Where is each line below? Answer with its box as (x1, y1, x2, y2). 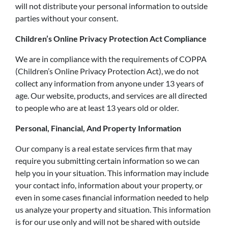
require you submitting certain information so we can (15, 156, 199, 165)
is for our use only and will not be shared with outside (15, 217, 200, 226)
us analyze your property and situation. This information (15, 205, 211, 214)
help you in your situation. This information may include (15, 168, 209, 178)
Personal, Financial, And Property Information (15, 123, 181, 133)
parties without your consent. (15, 13, 118, 23)
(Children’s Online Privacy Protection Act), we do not (15, 66, 199, 76)
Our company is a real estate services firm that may (15, 144, 192, 153)
